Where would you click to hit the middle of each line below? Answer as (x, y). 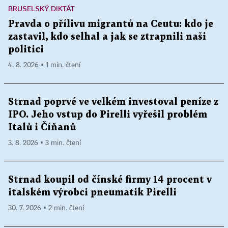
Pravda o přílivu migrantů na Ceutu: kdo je (111, 24)
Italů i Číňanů (42, 127)
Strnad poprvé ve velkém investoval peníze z (113, 102)
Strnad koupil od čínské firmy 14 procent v (110, 180)
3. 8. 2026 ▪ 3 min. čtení (45, 143)
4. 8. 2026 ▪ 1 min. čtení (44, 65)
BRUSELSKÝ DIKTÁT (41, 8)
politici (26, 49)
